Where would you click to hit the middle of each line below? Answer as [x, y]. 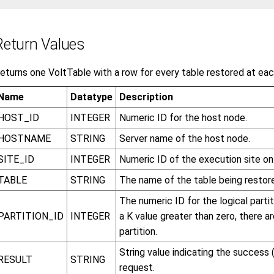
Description [146, 97]
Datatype [91, 97]
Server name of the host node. [184, 138]
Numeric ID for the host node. [183, 117]
